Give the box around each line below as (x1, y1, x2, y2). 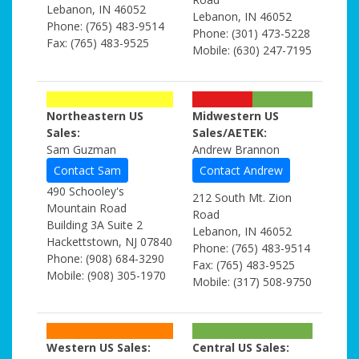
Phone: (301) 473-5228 (192, 26, 310, 41)
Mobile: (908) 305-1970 (46, 268, 166, 283)
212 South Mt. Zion (192, 190, 292, 205)
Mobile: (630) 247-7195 (192, 42, 312, 58)
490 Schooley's (46, 184, 124, 199)
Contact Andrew (200, 163, 283, 178)
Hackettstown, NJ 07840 (46, 234, 172, 249)
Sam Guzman (46, 142, 116, 157)
